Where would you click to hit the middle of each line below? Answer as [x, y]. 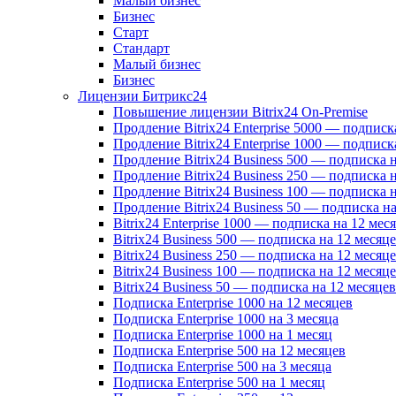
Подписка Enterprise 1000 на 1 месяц [223, 334]
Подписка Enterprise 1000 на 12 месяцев [233, 302]
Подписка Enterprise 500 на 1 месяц [219, 382]
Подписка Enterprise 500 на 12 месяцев [229, 350]
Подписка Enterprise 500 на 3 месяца [222, 366]
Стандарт [141, 48]
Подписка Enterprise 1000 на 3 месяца [226, 318]
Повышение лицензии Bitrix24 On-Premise [240, 111]
